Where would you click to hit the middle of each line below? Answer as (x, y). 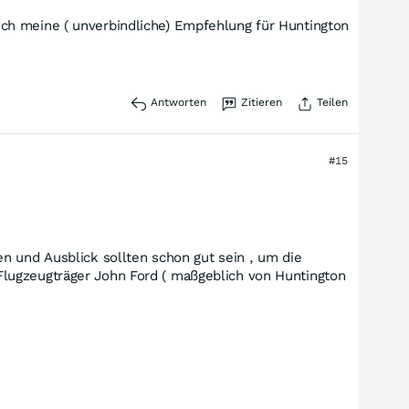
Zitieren (262, 102)
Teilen (332, 102)
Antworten (178, 102)
